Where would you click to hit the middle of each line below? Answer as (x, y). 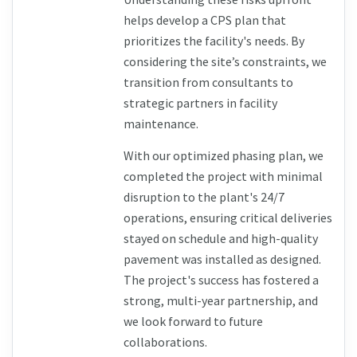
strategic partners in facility (200, 103)
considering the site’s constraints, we (225, 62)
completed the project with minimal (223, 177)
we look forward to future (193, 322)
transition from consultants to (208, 82)
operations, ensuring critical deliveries (228, 218)
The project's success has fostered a (221, 280)
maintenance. (161, 124)
